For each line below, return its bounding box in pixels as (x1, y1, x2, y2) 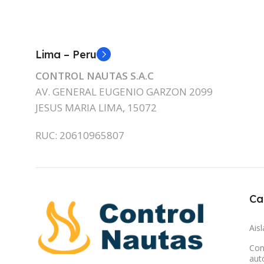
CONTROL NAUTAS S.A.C (35, 68, 154, 82)
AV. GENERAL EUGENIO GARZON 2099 (35, 84, 213, 98)
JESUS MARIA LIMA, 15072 (35, 100, 157, 114)
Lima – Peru (35, 47, 97, 61)
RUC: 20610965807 (35, 128, 124, 142)
